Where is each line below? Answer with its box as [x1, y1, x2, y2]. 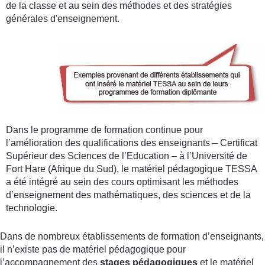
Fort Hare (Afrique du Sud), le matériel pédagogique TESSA [6, 163, 257, 174]
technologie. [6, 202, 57, 213]
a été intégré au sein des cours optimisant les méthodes [6, 176, 238, 187]
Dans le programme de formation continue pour [6, 124, 203, 135]
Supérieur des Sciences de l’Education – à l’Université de [6, 150, 247, 161]
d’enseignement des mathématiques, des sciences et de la [6, 189, 251, 200]
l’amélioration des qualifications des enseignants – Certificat [6, 137, 257, 148]
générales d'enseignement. [6, 13, 119, 24]
